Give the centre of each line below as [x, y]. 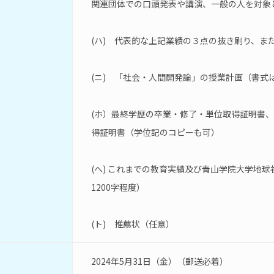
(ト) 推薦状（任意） [133, 224]
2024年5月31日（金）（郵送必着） [160, 261]
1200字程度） [118, 187]
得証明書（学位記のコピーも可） [155, 132]
